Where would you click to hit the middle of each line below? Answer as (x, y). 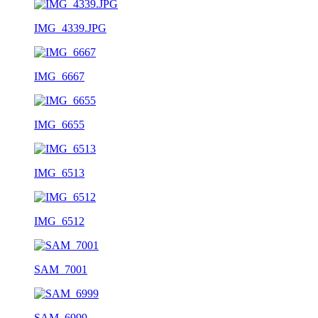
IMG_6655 (59, 124)
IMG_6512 (59, 221)
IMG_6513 (59, 172)
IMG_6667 (59, 76)
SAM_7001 (61, 269)
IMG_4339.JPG (70, 28)
